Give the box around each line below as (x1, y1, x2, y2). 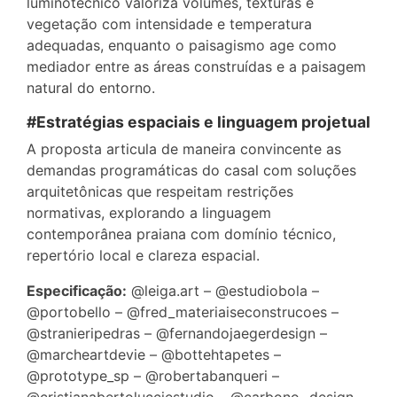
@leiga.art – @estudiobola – (127, 281, 319, 300)
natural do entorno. (27, 78, 155, 97)
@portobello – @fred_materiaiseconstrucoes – (27, 302, 339, 321)
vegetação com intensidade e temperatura (27, 14, 312, 33)
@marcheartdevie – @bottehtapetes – (27, 345, 281, 363)
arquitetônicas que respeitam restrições (27, 182, 293, 200)
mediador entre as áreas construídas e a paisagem (27, 57, 366, 75)
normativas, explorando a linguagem (27, 203, 271, 222)
